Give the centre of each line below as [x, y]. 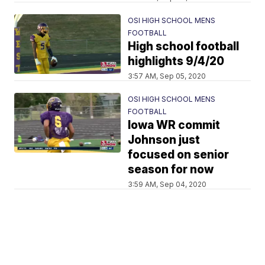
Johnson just [164, 140]
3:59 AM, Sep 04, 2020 [167, 184]
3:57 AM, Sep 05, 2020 [167, 76]
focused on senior [179, 155]
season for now [171, 169]
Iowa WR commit [174, 125]
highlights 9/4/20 [176, 61]
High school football [184, 46]
